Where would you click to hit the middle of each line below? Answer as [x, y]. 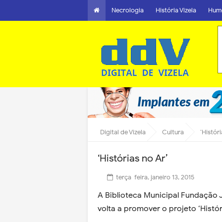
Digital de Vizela [123, 132]
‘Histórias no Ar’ [133, 158]
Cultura [173, 132]
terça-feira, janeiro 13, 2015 [155, 177]
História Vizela [176, 10]
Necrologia [128, 10]
